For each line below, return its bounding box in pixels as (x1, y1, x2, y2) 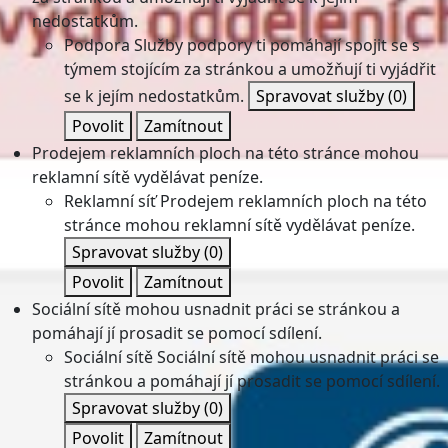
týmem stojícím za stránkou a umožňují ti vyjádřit (64, 58, 436, 80)
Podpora (64, 34, 130, 56)
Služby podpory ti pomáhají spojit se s (134, 34, 420, 56)
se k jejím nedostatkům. (64, 85, 244, 107)
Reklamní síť (64, 190, 156, 212)
